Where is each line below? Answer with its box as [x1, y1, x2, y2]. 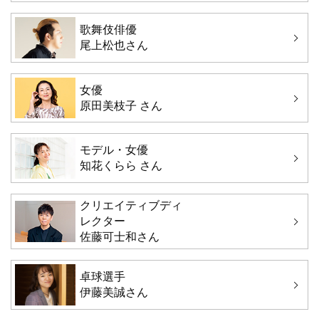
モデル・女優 [79, 144, 148, 157]
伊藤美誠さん [79, 286, 148, 298]
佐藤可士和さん [79, 231, 159, 244]
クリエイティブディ [79, 199, 182, 212]
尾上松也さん [79, 39, 148, 52]
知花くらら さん [79, 159, 162, 172]
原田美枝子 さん [79, 99, 162, 112]
